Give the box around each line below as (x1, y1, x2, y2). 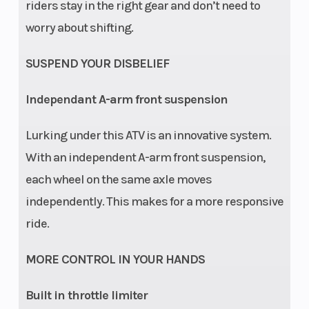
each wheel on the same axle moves (25, 171, 212, 187)
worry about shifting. (25, 19, 133, 35)
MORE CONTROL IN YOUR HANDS (25, 251, 205, 267)
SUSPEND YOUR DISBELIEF (25, 55, 169, 71)
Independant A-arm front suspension (25, 91, 228, 107)
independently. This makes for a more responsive (25, 193, 283, 209)
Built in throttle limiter (25, 287, 148, 303)
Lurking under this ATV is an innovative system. (25, 127, 271, 143)
